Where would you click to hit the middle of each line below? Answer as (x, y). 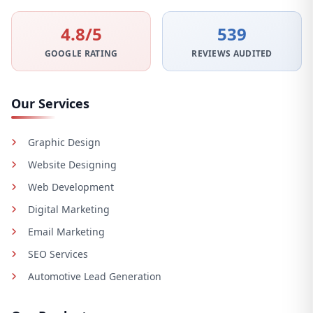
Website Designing (72, 165)
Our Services (50, 104)
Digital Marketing (69, 210)
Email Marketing (66, 232)
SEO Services (58, 254)
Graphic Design (64, 143)
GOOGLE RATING (81, 54)
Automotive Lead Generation (95, 277)
